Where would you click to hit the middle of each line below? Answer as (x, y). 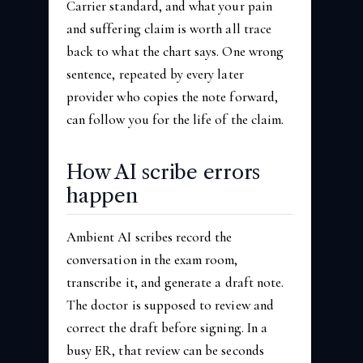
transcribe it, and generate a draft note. (175, 282)
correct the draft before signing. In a (167, 327)
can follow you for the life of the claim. (175, 119)
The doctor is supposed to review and (170, 305)
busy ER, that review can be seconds (165, 350)
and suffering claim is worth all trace (169, 28)
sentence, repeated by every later (155, 74)
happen (102, 195)
